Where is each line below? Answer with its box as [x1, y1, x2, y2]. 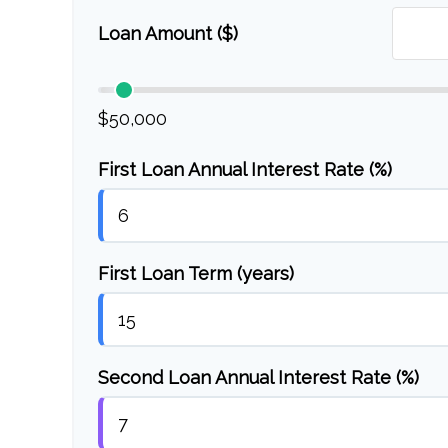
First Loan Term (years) [98, 263, 294, 284]
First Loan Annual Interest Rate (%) [98, 159, 392, 180]
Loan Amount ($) [98, 23, 238, 44]
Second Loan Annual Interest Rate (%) [98, 367, 419, 388]
